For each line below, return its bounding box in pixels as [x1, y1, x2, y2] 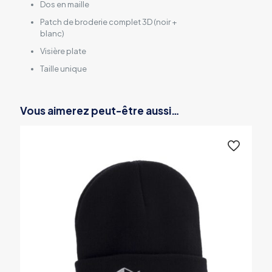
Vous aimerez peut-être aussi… [20, 104, 180, 118]
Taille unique [39, 64, 87, 74]
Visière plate [39, 46, 86, 56]
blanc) [39, 29, 64, 39]
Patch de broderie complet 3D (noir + [39, 17, 177, 27]
